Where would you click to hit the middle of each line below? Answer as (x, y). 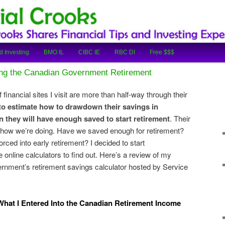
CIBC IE (89, 52)
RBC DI (125, 52)
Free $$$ (162, 52)
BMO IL (53, 52)
